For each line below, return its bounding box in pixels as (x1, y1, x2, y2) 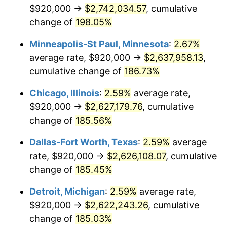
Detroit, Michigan (29, 185, 105, 197)
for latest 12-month (118, 8, 204, 19)
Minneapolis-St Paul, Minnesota (29, 38, 169, 49)
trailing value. (85, 21, 142, 32)
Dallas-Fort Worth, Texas (29, 136, 138, 147)
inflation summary (41, 8, 118, 19)
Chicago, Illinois (29, 87, 99, 98)
